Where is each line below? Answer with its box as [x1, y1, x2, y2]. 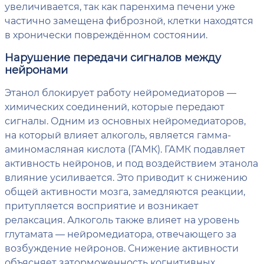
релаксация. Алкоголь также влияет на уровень [5, 213, 239, 226]
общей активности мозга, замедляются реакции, [5, 185, 245, 198]
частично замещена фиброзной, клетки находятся [5, 14, 253, 27]
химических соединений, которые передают [5, 100, 225, 113]
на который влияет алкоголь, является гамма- [5, 128, 231, 141]
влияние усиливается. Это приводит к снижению [5, 171, 247, 184]
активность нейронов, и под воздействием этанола [5, 157, 258, 170]
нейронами [5, 62, 68, 77]
